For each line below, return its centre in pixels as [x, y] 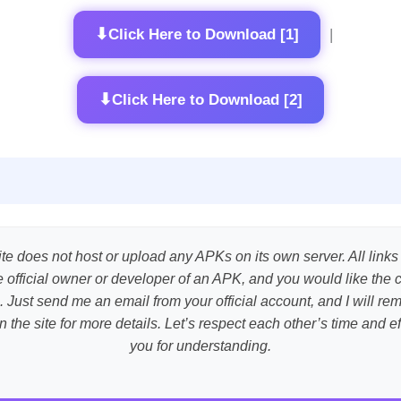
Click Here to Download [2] [207, 99]
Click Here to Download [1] [203, 34]
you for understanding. [200, 346]
